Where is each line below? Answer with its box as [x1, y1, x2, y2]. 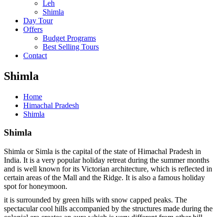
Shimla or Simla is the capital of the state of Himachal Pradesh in [4, 147, 201, 156]
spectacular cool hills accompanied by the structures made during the [4, 204, 213, 213]
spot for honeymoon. [4, 182, 67, 191]
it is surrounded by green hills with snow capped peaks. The [4, 196, 187, 204]
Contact [23, 51, 47, 60]
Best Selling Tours [43, 42, 99, 51]
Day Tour [23, 16, 53, 25]
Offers [23, 25, 43, 33]
